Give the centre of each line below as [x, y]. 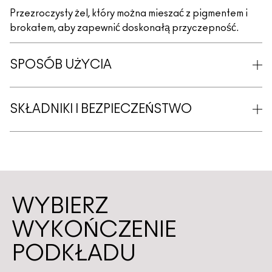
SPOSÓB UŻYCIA [61, 65]
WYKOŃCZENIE [94, 230]
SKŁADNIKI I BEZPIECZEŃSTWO [101, 109]
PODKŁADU [74, 254]
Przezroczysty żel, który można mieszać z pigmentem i [129, 13]
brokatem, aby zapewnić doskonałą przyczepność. [124, 28]
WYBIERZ [60, 206]
